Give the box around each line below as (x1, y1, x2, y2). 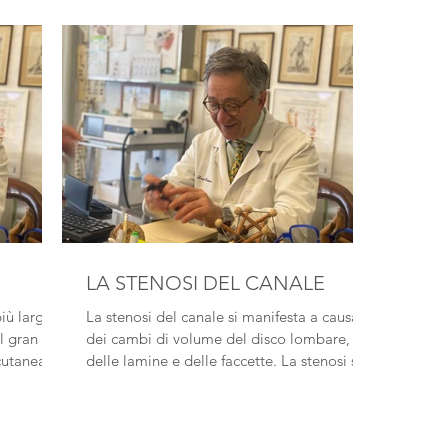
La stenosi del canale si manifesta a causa (86, 307, 228, 326)
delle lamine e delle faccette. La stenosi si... (86, 351, 373, 370)
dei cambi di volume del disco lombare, (86, 329, 226, 348)
